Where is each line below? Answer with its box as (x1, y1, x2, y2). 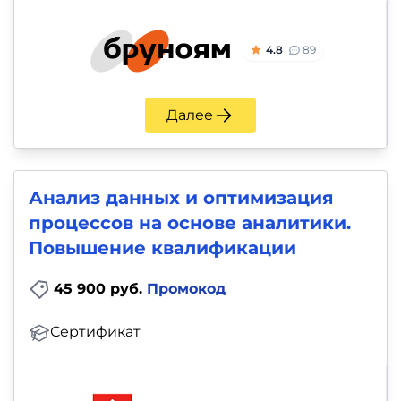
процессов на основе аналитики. (29, 211, 351, 234)
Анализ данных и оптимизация (29, 186, 334, 209)
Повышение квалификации (29, 236, 296, 259)
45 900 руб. (54, 279, 147, 297)
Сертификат (50, 323, 141, 341)
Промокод (147, 279, 226, 297)
